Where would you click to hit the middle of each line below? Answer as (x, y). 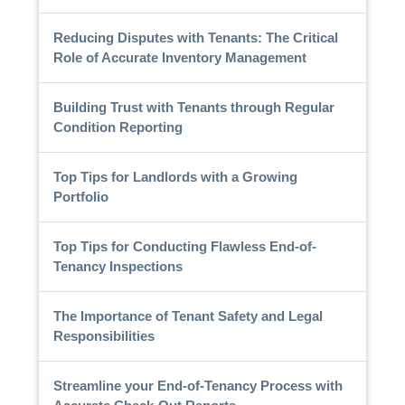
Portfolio (80, 196)
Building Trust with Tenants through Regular (193, 107)
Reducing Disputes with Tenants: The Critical (195, 37)
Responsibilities (104, 335)
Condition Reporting (118, 127)
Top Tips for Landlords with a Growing (175, 176)
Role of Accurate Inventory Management (179, 57)
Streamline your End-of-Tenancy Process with (198, 385)
